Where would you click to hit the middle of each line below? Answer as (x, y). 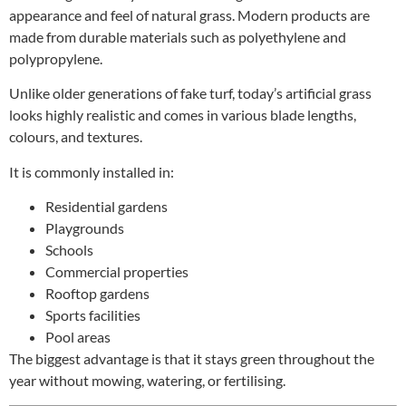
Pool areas (78, 337)
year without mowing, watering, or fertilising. (147, 381)
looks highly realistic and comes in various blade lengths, (183, 115)
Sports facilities (93, 315)
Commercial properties (117, 272)
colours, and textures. (76, 137)
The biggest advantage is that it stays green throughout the (192, 359)
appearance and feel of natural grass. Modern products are (189, 14)
